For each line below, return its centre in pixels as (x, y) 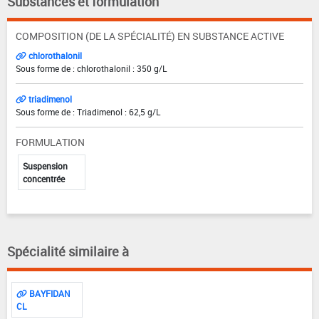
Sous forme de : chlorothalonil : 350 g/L (91, 68)
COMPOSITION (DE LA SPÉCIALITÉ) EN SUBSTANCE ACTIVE (150, 36)
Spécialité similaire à (68, 251)
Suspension (45, 166)
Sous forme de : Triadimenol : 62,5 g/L (88, 111)
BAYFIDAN (49, 293)
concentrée (44, 178)
